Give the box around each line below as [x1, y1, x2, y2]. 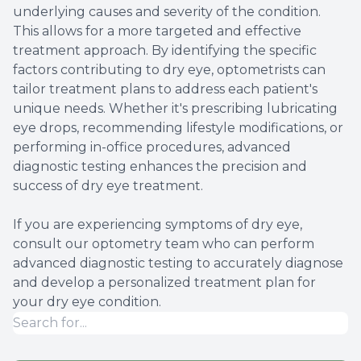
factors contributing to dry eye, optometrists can [13, 61, 326, 77]
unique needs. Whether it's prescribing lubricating [13, 100, 338, 116]
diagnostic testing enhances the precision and [13, 158, 307, 174]
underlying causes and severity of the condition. [13, 3, 321, 19]
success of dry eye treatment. [13, 177, 203, 193]
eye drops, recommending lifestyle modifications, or [13, 119, 343, 135]
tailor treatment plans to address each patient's [13, 81, 317, 97]
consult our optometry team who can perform [13, 235, 314, 251]
